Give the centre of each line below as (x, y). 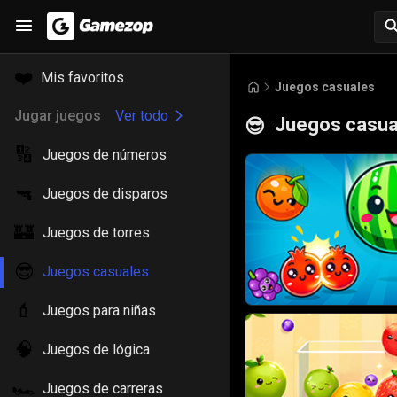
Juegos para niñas (99, 311)
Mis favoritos (82, 78)
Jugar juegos (58, 116)
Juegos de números (105, 155)
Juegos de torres (96, 233)
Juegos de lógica (96, 350)
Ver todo (142, 116)
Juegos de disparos (105, 194)
